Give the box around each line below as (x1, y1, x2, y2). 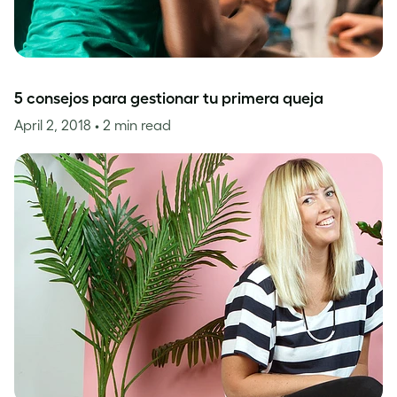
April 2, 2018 (14, 117, 95, 133)
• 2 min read (95, 117, 171, 133)
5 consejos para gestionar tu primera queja (14, 90, 323, 107)
